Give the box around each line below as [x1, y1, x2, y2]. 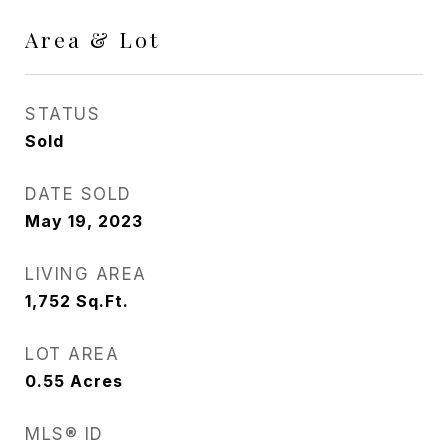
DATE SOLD [25, 184, 132, 204]
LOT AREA [25, 344, 119, 364]
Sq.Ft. [76, 291, 129, 311]
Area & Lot [25, 25, 160, 53]
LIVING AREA [25, 264, 147, 284]
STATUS [25, 104, 100, 124]
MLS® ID [25, 424, 104, 444]
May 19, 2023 [25, 211, 143, 231]
